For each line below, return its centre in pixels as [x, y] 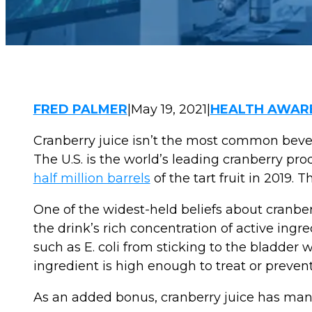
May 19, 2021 [169, 110]
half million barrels [92, 179]
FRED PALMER [80, 110]
